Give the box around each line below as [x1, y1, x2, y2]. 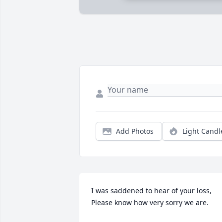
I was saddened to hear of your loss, [91, 186, 212, 196]
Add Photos [116, 126, 154, 136]
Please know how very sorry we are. [91, 198, 209, 208]
